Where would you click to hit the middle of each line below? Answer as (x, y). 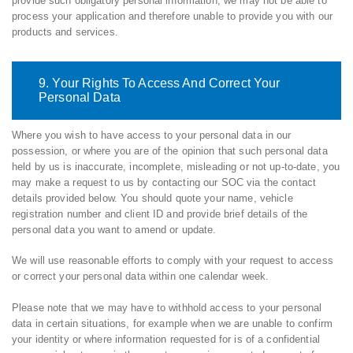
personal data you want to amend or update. (114, 229)
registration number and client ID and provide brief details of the (160, 214)
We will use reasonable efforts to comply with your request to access (173, 261)
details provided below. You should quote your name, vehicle (152, 198)
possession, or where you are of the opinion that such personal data (170, 150)
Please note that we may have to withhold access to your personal (167, 307)
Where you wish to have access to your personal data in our (152, 135)
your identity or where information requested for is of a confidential (166, 339)
